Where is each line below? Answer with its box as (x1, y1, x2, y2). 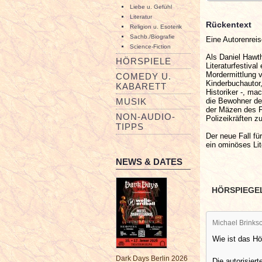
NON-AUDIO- (116, 112, 175, 122)
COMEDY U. (116, 71, 171, 81)
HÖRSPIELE (116, 56, 171, 66)
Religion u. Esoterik (130, 23, 182, 30)
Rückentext (206, 19, 251, 29)
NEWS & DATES (116, 157, 182, 167)
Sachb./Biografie (130, 33, 175, 40)
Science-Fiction (130, 43, 171, 50)
